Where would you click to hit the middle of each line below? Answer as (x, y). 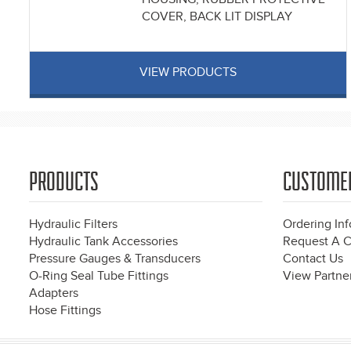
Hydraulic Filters (73, 225)
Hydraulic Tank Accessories (103, 242)
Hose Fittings (65, 311)
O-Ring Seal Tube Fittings (99, 277)
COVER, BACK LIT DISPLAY (217, 17)
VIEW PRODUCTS (188, 73)
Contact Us (313, 259)
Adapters (54, 294)
